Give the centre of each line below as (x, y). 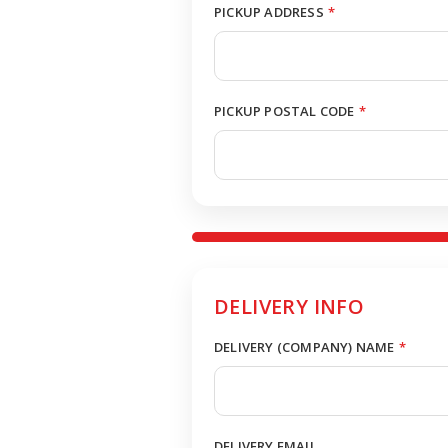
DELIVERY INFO (289, 306)
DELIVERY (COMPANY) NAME (304, 347)
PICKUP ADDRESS (269, 12)
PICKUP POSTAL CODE (284, 111)
